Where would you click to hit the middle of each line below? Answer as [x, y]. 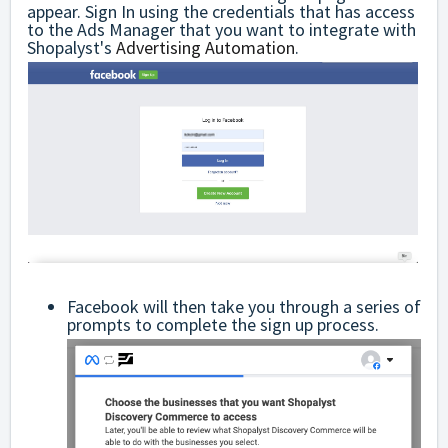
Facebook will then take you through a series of [244, 307]
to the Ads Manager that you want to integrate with [221, 29]
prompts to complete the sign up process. [223, 325]
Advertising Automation [205, 47]
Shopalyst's [71, 47]
